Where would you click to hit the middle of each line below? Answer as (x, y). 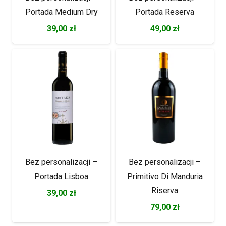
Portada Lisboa (61, 176)
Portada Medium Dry (61, 12)
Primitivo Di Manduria (165, 176)
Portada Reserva (165, 12)
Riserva (165, 190)
